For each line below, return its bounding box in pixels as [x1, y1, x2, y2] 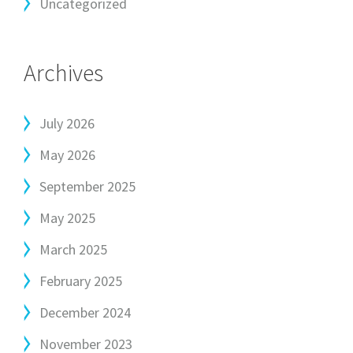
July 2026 [39, 114, 95, 132]
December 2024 [39, 303, 131, 321]
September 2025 [39, 177, 136, 195]
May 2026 [39, 146, 95, 164]
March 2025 [39, 240, 107, 258]
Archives [24, 58, 103, 87]
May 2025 [39, 209, 95, 227]
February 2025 [39, 272, 122, 290]
